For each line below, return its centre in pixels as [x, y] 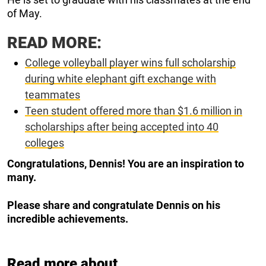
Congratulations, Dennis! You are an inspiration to [126, 163]
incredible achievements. [68, 218]
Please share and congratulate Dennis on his [114, 205]
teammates [53, 94]
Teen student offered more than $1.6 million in [134, 110]
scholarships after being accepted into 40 [122, 126]
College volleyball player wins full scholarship [130, 62]
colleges [45, 142]
